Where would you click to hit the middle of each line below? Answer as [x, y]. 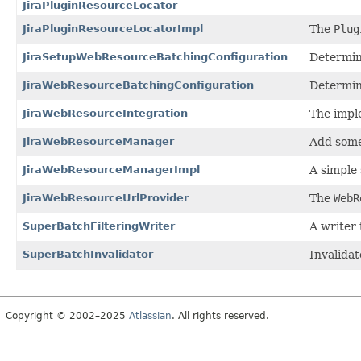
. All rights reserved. [220, 315]
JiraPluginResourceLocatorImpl [113, 28]
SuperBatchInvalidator [88, 254]
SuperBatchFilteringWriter [99, 226]
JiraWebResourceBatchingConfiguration [138, 85]
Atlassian [150, 315]
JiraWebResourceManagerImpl [111, 169]
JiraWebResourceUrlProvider [106, 197]
